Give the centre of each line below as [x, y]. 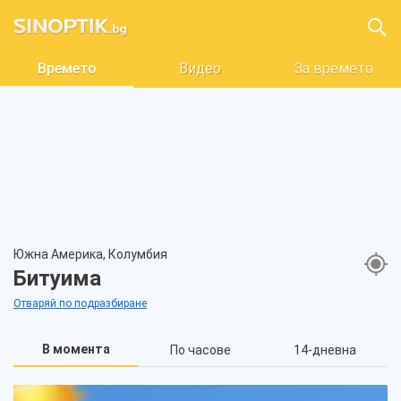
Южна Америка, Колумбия [90, 254]
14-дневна [324, 350]
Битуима [57, 278]
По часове [200, 350]
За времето [333, 68]
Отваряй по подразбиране [80, 303]
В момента [76, 349]
